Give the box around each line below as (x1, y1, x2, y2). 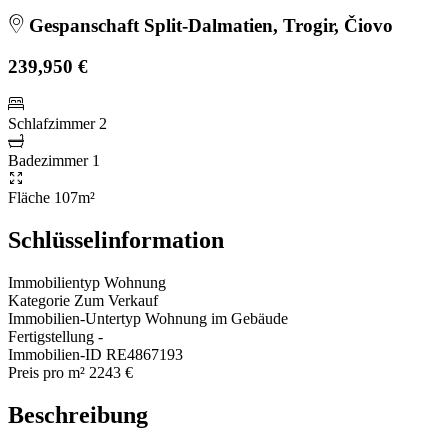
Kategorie (8, 292, 70, 310)
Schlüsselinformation (8, 227, 224, 254)
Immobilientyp (8, 274, 100, 292)
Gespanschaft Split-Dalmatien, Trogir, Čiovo (24, 14, 393, 36)
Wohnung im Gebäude (145, 310, 288, 328)
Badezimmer (8, 152, 88, 170)
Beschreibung (8, 401, 148, 428)
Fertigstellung (8, 328, 94, 346)
